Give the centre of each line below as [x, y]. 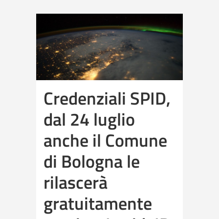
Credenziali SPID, [107, 98]
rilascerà [76, 182]
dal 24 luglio [89, 119]
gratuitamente [98, 203]
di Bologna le [92, 161]
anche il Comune [105, 140]
